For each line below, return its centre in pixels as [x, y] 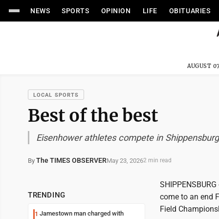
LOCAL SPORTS [56, 95]
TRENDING [47, 195]
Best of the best [93, 116]
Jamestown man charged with [82, 213]
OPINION [116, 11]
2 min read [157, 160]
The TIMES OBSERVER [71, 160]
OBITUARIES [190, 11]
